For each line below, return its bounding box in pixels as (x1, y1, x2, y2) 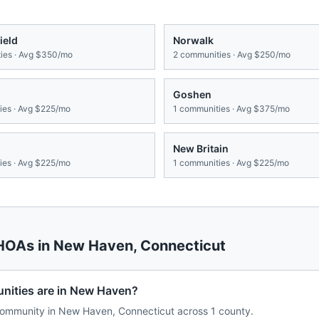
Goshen (173, 88, 211, 101)
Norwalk (173, 34, 214, 47)
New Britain (173, 142, 229, 155)
